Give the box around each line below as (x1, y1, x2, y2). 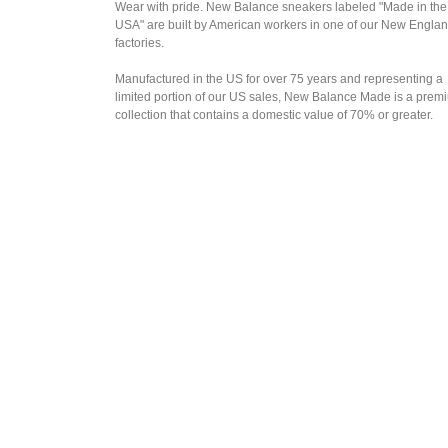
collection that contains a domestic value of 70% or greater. (115, 108, 433, 122)
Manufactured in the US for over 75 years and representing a (115, 72, 443, 86)
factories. (115, 36, 164, 50)
